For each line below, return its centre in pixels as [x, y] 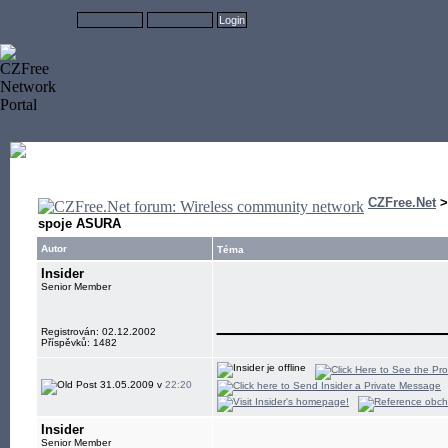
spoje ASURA [79, 223]
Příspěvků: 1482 [79, 342]
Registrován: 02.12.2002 [98, 331]
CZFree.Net [402, 202]
